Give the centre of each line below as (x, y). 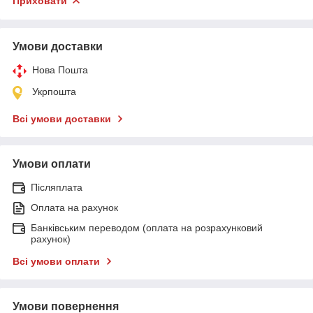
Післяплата (57, 187)
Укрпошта (54, 91)
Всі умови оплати (56, 261)
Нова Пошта (60, 70)
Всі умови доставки (62, 118)
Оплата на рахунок (74, 207)
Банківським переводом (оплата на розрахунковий (147, 227)
